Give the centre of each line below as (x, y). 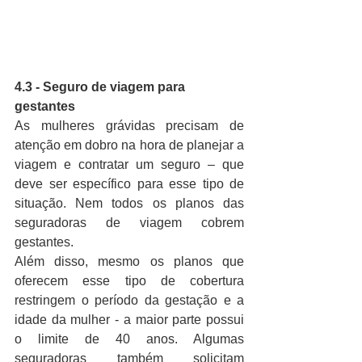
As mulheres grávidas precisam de (129, 125)
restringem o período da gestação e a (129, 300)
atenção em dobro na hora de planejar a (129, 145)
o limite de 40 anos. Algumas (129, 339)
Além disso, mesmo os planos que (129, 261)
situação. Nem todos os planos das (129, 203)
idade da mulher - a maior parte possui (129, 319)
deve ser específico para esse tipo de (129, 183)
